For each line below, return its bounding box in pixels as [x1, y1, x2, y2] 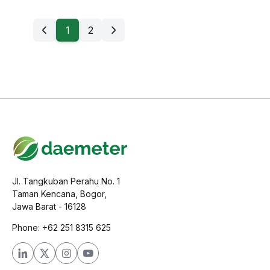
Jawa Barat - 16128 [12, 201, 86, 212]
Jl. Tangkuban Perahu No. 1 [12, 176, 120, 186]
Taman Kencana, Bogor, [12, 189, 107, 199]
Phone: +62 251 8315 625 [12, 222, 111, 233]
